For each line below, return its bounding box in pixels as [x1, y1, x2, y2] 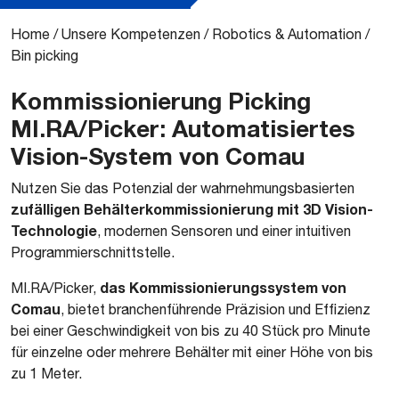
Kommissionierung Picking [11, 86, 311, 115]
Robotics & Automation [212, 26, 362, 42]
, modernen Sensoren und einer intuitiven [97, 223, 351, 239]
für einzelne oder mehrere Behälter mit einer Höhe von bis [11, 344, 373, 360]
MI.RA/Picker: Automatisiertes [11, 114, 355, 142]
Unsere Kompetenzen [61, 26, 200, 42]
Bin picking [11, 47, 78, 63]
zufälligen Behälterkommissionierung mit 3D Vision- [11, 200, 373, 217]
